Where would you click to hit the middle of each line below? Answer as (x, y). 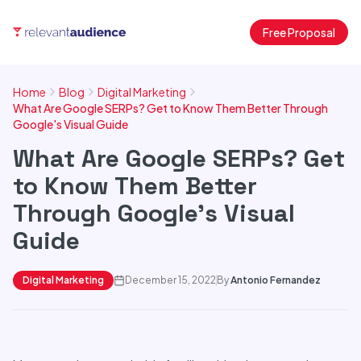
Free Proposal (299, 32)
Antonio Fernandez (276, 280)
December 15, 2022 (170, 280)
